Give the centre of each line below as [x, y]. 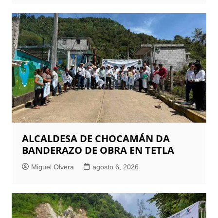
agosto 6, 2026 [115, 167]
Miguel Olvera [52, 167]
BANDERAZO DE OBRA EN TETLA [98, 150]
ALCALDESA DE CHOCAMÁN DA [96, 138]
